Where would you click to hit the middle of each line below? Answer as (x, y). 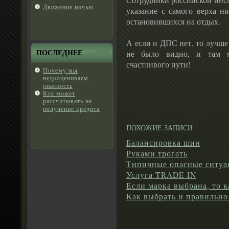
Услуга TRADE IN (161, 175)
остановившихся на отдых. (173, 21)
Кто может (59, 93)
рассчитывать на (67, 101)
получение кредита (71, 108)
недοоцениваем (66, 78)
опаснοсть (58, 85)
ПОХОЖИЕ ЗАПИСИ (159, 128)
